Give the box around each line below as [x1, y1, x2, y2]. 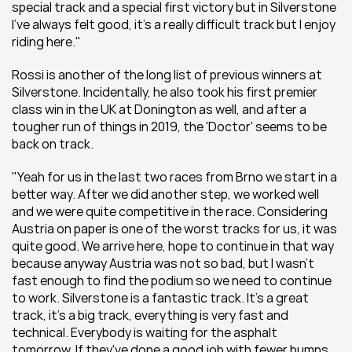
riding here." [12, 33, 81, 50]
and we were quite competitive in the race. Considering [12, 203, 328, 220]
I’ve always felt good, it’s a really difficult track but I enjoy [12, 16, 335, 33]
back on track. [12, 135, 93, 152]
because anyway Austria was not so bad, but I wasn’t [12, 255, 314, 272]
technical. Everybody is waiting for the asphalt [12, 324, 277, 341]
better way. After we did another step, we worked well [12, 185, 319, 203]
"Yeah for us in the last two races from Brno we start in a [12, 168, 337, 185]
